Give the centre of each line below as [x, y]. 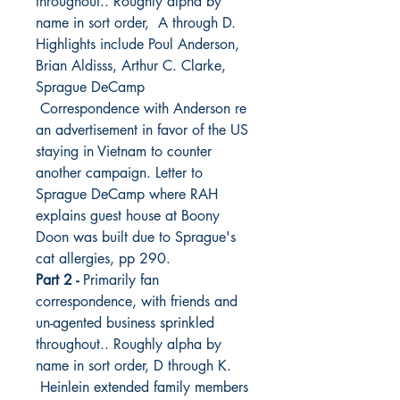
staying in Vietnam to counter [124, 151]
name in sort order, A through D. [136, 22]
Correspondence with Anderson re [141, 108]
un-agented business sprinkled [125, 322]
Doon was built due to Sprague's [136, 237]
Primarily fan [119, 279]
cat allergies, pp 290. [103, 258]
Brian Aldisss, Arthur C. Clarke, [131, 65]
